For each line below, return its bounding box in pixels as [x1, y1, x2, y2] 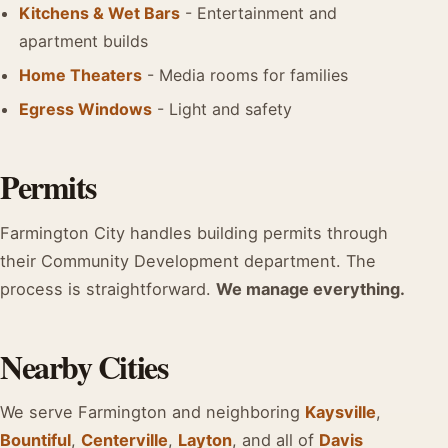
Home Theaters [19, 64, 143, 85]
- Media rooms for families [142, 64, 349, 85]
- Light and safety [152, 99, 293, 120]
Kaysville [305, 401, 376, 422]
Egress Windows [19, 99, 153, 120]
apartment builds [19, 30, 149, 51]
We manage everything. [216, 278, 405, 299]
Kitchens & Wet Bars [19, 2, 181, 23]
